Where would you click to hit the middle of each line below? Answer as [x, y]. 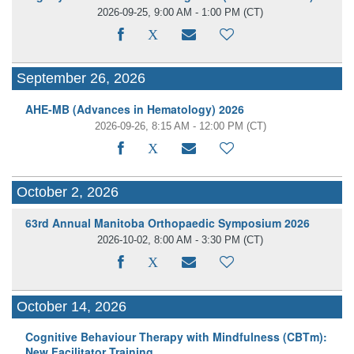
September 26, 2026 [81, 79]
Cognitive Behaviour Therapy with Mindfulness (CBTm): [176, 337]
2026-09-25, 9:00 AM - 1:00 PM [169, 12]
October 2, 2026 [68, 192]
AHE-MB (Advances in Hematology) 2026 [134, 109]
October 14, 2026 [72, 306]
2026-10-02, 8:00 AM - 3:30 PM [169, 240]
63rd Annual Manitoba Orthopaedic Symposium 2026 [167, 223]
